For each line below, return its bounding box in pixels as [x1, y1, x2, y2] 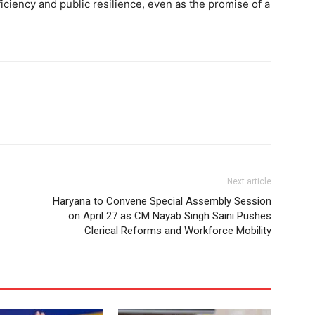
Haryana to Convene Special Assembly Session [53, 194, 271, 207]
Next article [227, 176, 271, 186]
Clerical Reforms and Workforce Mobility [84, 224, 271, 237]
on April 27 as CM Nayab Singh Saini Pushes [68, 209, 271, 222]
